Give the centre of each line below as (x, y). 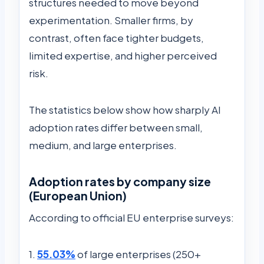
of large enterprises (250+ (138, 254)
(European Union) (78, 196)
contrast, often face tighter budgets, (116, 38)
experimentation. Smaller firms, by (111, 20)
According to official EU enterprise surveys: (131, 217)
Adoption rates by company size (120, 182)
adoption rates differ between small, (116, 128)
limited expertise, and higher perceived (123, 56)
